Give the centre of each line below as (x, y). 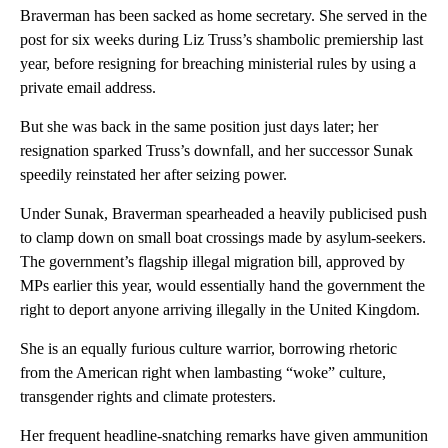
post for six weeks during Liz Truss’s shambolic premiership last (221, 39)
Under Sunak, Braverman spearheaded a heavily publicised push (223, 213)
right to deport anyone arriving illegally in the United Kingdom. (220, 309)
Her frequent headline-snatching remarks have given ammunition (224, 435)
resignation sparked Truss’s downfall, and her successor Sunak (216, 150)
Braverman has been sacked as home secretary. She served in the (223, 15)
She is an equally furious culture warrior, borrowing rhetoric (208, 348)
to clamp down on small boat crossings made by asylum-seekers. (223, 237)
